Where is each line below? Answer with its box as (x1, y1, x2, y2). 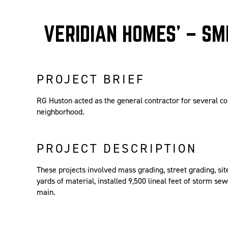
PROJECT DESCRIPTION (36, 140, 197, 157)
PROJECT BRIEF (36, 71, 145, 88)
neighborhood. (36, 106, 84, 118)
